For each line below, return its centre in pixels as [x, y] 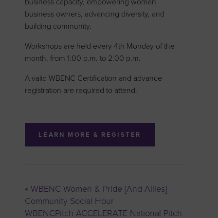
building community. [58, 26]
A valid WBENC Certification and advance [94, 78]
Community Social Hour [70, 201]
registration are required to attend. [81, 90]
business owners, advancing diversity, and [95, 14]
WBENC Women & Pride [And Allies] [98, 189]
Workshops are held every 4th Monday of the [100, 46]
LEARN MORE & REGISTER [90, 135]
